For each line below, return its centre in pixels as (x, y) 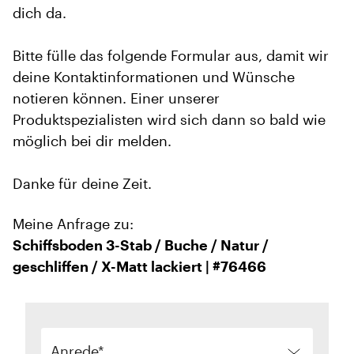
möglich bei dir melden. (92, 141)
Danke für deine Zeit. (82, 183)
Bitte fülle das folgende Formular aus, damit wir (171, 55)
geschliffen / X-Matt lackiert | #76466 (139, 266)
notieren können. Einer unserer (116, 98)
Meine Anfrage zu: (73, 224)
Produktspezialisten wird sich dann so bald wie (169, 119)
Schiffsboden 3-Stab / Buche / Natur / (141, 245)
